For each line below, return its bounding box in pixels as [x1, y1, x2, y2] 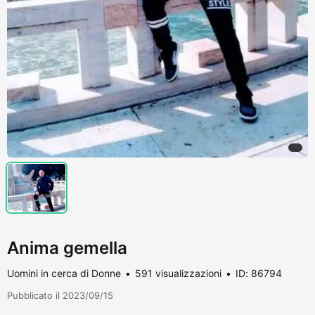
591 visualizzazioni [135, 266, 221, 279]
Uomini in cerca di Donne [7, 266, 121, 279]
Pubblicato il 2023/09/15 [7, 289, 113, 301]
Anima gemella [7, 237, 127, 258]
